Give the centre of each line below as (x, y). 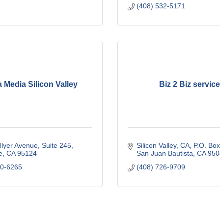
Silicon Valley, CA (163, 145)
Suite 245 (56, 145)
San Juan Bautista (165, 153)
